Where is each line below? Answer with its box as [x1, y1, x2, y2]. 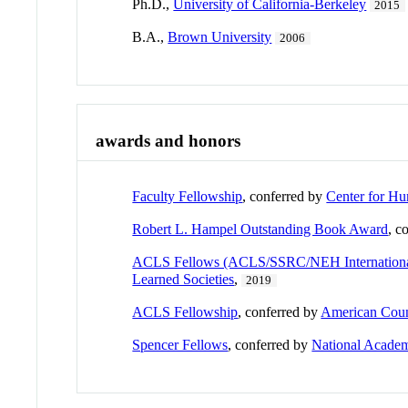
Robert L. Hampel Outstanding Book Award [132, 220, 389, 237]
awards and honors [96, 130, 241, 150]
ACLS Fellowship [132, 303, 239, 320]
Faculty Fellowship [132, 188, 243, 204]
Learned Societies [132, 270, 235, 287]
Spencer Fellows [132, 336, 229, 352]
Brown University [168, 29, 272, 46]
